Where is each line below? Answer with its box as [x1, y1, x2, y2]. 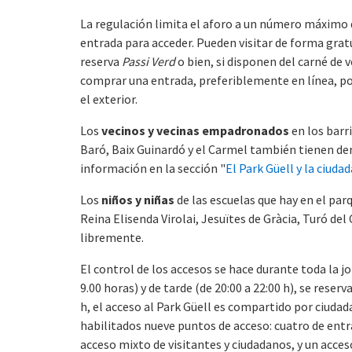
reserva [80, 53, 122, 69]
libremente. [80, 229, 144, 245]
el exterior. [80, 90, 137, 107]
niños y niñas [101, 191, 174, 207]
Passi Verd [122, 53, 178, 69]
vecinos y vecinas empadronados [101, 122, 289, 138]
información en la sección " [80, 159, 225, 176]
